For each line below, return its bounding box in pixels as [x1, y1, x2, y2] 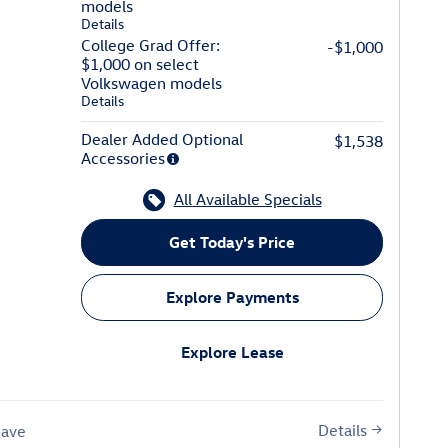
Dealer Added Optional [81, 129, 244, 150]
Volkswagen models [81, 73, 223, 94]
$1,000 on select [81, 54, 200, 75]
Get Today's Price [169, 232, 296, 253]
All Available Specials [173, 189, 322, 210]
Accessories [81, 148, 166, 169]
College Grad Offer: [81, 35, 221, 56]
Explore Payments [165, 287, 299, 308]
